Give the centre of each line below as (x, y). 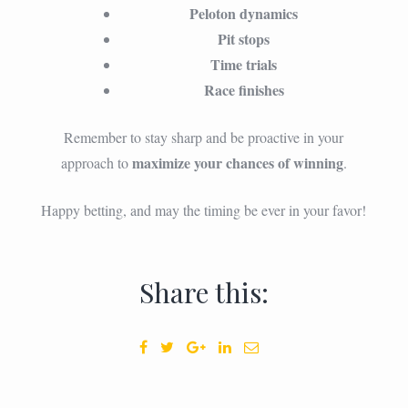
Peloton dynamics (244, 13)
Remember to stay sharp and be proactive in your (204, 137)
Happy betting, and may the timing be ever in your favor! (204, 209)
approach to (96, 162)
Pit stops (244, 38)
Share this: (204, 292)
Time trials (244, 64)
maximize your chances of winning (237, 162)
